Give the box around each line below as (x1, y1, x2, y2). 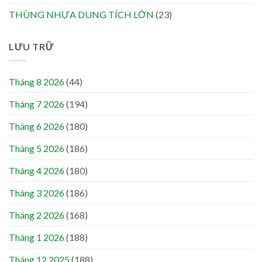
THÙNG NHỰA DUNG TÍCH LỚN (9, 8, 154, 20)
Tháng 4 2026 (9, 165, 64, 177)
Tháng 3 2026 (9, 187, 64, 199)
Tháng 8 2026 (9, 76, 64, 88)
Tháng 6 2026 (9, 120, 64, 132)
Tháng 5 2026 (9, 143, 64, 154)
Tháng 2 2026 (9, 209, 64, 221)
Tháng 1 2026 (9, 232, 64, 243)
